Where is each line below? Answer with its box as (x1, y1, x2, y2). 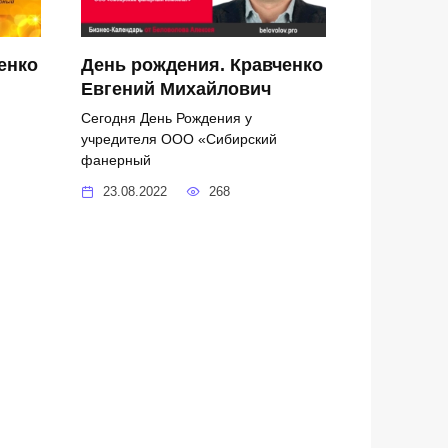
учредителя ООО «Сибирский (81, 130, 277, 147)
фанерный (81, 151, 151, 168)
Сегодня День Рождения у (81, 109, 252, 126)
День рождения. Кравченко (81, 54, 323, 75)
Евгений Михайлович (81, 78, 271, 99)
